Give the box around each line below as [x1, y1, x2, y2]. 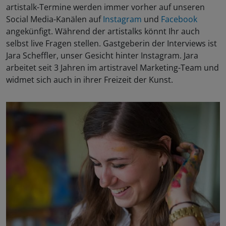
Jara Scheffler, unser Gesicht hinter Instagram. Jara [6, 49, 198, 61]
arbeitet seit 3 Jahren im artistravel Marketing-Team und [6, 62, 219, 73]
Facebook [161, 13, 197, 25]
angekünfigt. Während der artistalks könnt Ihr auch [6, 25, 200, 37]
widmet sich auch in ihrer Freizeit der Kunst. [6, 74, 173, 85]
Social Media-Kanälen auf [6, 13, 103, 25]
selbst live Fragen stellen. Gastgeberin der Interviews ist [6, 37, 217, 49]
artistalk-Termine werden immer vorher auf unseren [6, 1, 205, 13]
